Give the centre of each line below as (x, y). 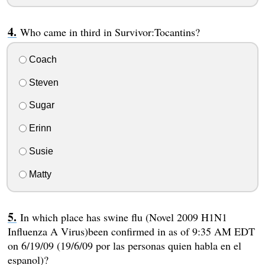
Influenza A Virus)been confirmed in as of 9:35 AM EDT (131, 231)
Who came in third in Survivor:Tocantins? (110, 32)
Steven (42, 82)
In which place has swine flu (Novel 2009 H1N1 (123, 217)
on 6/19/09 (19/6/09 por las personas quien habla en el (124, 245)
